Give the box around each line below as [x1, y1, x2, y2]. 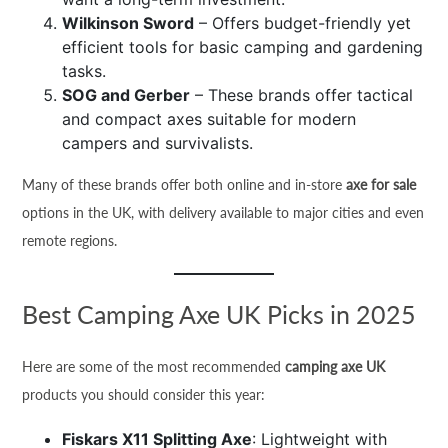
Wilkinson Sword [62, 13, 195, 33]
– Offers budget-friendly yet [194, 13, 412, 33]
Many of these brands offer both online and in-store [22, 176, 347, 193]
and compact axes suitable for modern [62, 109, 357, 129]
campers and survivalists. [62, 133, 254, 153]
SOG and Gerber [62, 85, 191, 105]
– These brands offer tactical [190, 85, 414, 105]
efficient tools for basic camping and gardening [62, 37, 424, 57]
